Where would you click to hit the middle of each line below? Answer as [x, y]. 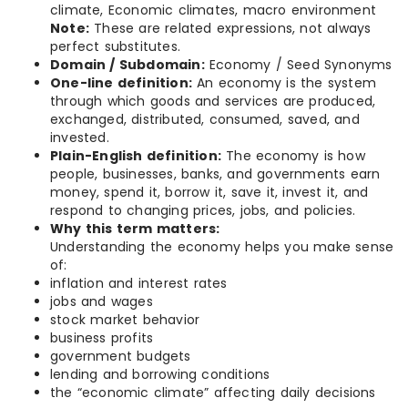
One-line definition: [121, 83]
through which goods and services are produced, [213, 101]
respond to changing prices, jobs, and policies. [203, 210]
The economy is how [293, 156]
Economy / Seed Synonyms [298, 65]
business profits [102, 338]
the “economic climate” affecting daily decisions [213, 393]
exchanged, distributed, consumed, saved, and [205, 119]
